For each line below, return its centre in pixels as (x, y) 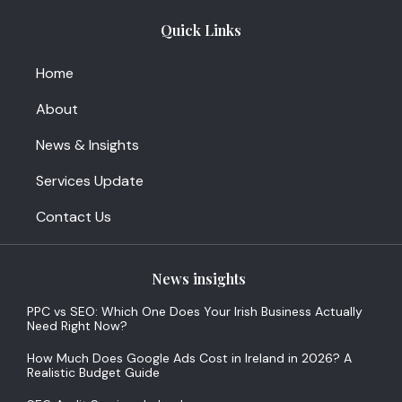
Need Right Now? (77, 326)
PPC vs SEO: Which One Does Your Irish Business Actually (195, 312)
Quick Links (201, 31)
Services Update (90, 181)
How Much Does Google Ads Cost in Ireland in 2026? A (189, 358)
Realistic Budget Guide (93, 373)
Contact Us (74, 217)
